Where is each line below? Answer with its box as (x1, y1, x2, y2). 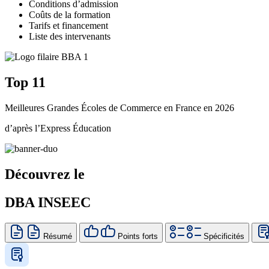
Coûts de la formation (29, 10, 110, 20)
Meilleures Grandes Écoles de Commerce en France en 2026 (5, 103, 234, 113)
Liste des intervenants (29, 31, 110, 42)
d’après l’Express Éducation (5, 123, 111, 134)
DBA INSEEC (5, 195, 91, 211)
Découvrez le (5, 166, 85, 183)
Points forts (118, 231, 158, 241)
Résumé (43, 231, 72, 241)
